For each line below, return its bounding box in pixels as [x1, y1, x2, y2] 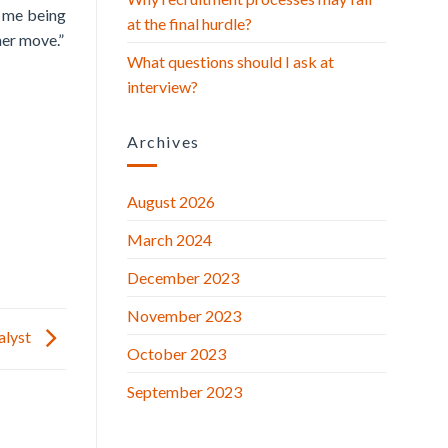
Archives [127, 131, 200, 151]
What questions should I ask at [127, 51, 334, 71]
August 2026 [127, 192, 215, 212]
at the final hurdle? [127, 13, 252, 33]
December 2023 [127, 268, 239, 288]
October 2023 [127, 344, 226, 364]
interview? [127, 76, 198, 96]
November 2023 [127, 306, 241, 326]
